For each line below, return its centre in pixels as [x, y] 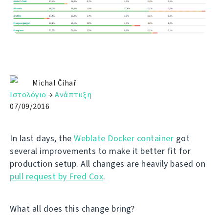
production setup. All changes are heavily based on [108, 164]
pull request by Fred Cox [56, 177]
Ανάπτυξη [73, 95]
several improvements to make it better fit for [100, 151]
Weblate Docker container [124, 139]
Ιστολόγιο [28, 95]
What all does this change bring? [72, 209]
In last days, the [42, 139]
